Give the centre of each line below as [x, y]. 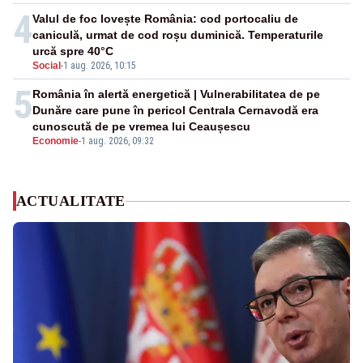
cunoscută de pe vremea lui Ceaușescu [141, 127]
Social [47, 66]
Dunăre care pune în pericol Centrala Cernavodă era [175, 111]
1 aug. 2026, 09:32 [117, 141]
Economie [56, 141]
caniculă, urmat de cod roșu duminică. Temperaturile [178, 35]
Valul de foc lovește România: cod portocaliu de [165, 19]
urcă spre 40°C [73, 51]
